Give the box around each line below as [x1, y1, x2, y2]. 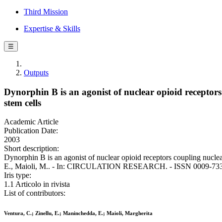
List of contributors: [4, 189, 65, 198]
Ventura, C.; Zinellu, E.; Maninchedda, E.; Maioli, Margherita [4, 210, 153, 217]
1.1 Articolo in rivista [4, 180, 70, 189]
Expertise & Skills [24, 24, 80, 33]
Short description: [4, 144, 59, 153]
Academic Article [4, 117, 58, 126]
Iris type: [4, 171, 31, 180]
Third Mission [24, 7, 68, 16]
